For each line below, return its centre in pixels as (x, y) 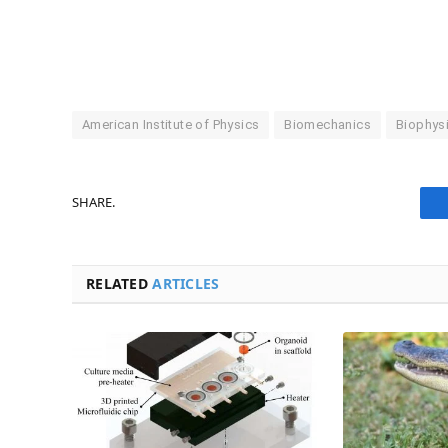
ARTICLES (186, 283)
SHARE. (93, 202)
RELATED (119, 283)
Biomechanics (327, 124)
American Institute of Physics (171, 124)
